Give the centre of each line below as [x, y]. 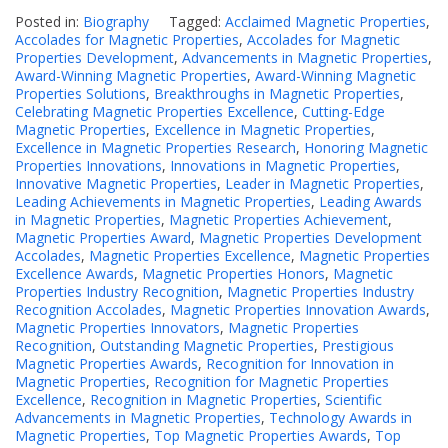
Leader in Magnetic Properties [322, 184]
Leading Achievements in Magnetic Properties [163, 202]
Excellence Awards [74, 274]
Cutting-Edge [343, 112]
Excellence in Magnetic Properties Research [155, 148]
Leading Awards [370, 202]
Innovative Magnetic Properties [116, 184]
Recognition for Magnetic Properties [271, 382]
